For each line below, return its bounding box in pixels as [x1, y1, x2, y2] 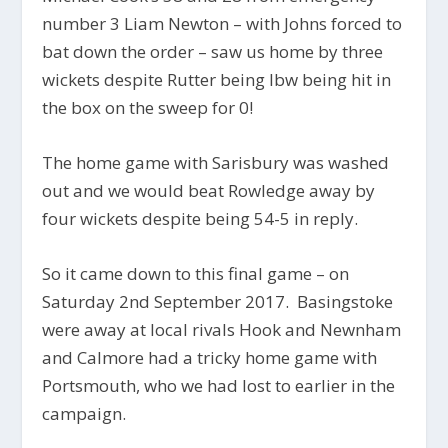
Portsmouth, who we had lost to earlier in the [42, 373, 396, 397]
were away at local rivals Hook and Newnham [42, 317, 402, 341]
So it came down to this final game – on [42, 261, 350, 285]
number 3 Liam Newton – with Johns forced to [42, 11, 403, 35]
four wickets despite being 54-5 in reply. [42, 206, 359, 230]
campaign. [42, 401, 127, 425]
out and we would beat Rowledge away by [42, 178, 376, 202]
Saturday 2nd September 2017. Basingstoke [42, 289, 394, 313]
